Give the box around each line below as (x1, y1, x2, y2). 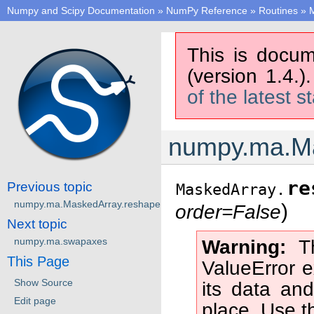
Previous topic (7, 179, 93, 194)
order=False (175, 200, 281, 223)
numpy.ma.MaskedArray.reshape (14, 198, 161, 210)
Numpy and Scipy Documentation (7, 5, 155, 16)
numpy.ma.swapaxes (14, 235, 107, 247)
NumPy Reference (166, 5, 247, 16)
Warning (202, 235, 280, 258)
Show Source (14, 276, 73, 288)
